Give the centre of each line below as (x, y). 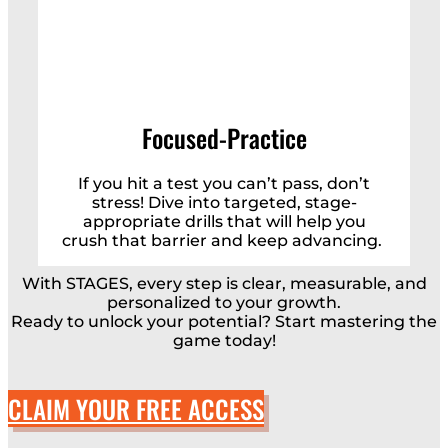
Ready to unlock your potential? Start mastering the (224, 322)
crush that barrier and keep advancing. (224, 241)
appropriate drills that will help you (224, 222)
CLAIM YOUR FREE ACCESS (136, 409)
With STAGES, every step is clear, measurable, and (224, 284)
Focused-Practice (224, 137)
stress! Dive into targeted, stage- (224, 203)
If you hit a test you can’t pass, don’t (224, 184)
